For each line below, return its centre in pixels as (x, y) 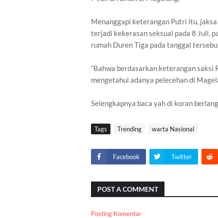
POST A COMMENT (128, 189)
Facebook (126, 157)
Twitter (182, 157)
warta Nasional (173, 129)
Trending (129, 129)
